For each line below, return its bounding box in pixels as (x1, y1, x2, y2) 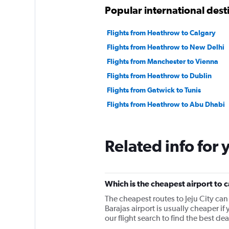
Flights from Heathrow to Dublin (106, 72, 212, 80)
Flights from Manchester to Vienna (106, 57, 218, 65)
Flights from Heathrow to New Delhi (106, 43, 224, 51)
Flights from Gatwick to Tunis (106, 86, 201, 94)
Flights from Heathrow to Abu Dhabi (106, 100, 225, 108)
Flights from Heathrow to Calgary (106, 29, 216, 37)
